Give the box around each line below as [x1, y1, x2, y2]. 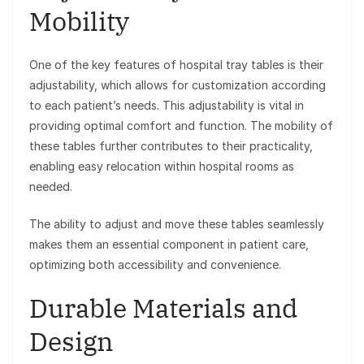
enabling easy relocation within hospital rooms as [29, 159, 294, 174]
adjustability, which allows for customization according [29, 78, 326, 93]
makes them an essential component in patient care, [29, 237, 309, 252]
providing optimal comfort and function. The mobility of [29, 119, 333, 133]
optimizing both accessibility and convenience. [29, 258, 281, 272]
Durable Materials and [29, 291, 297, 326]
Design [29, 324, 113, 359]
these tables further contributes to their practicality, [29, 139, 313, 154]
